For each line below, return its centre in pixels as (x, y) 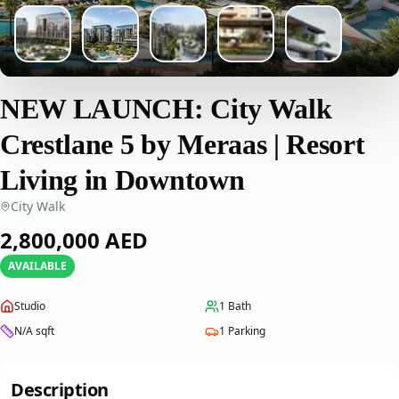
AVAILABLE (37, 266)
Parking (247, 331)
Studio (30, 306)
